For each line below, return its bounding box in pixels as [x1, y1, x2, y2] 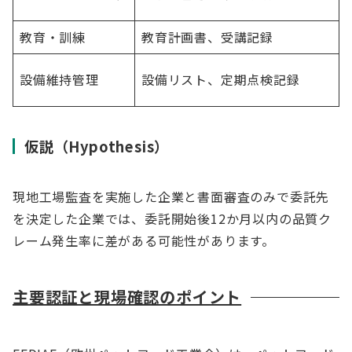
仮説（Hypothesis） [24, 136, 170, 156]
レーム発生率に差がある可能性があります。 [13, 231, 276, 250]
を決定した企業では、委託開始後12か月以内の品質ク [13, 209, 332, 228]
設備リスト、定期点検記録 [141, 70, 300, 89]
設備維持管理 [20, 70, 99, 89]
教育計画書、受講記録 [141, 27, 274, 46]
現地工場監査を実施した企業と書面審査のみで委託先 [13, 187, 330, 206]
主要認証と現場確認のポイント [13, 285, 242, 308]
